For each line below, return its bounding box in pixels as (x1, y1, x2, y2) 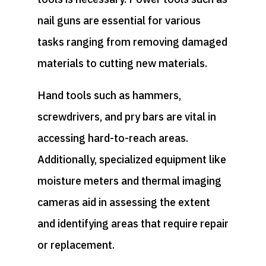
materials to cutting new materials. (37, 56, 207, 70)
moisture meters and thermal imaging (37, 173, 221, 188)
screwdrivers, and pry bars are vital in (37, 109, 216, 123)
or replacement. (37, 237, 115, 252)
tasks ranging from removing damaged (37, 34, 227, 49)
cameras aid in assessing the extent (37, 195, 210, 209)
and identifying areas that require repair (37, 216, 229, 230)
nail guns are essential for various (37, 13, 201, 27)
